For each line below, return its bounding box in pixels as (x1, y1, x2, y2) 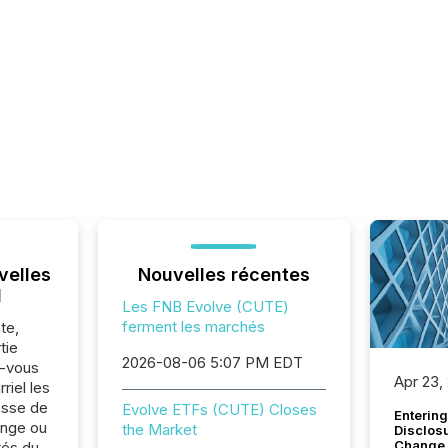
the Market (121, 420, 197, 439)
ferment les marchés (121, 317, 265, 336)
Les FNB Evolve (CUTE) (121, 297, 289, 316)
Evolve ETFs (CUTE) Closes (121, 400, 317, 419)
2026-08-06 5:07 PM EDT (121, 353, 303, 372)
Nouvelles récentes (137, 264, 310, 285)
